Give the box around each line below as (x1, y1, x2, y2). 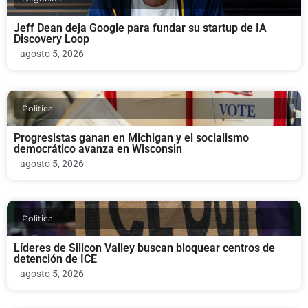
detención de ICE (14, 252, 97, 266)
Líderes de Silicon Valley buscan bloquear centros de (14, 241, 275, 255)
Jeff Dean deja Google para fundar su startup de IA (14, 21, 267, 35)
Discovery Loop (14, 32, 89, 46)
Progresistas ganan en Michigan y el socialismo (14, 131, 249, 145)
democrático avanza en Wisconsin (14, 142, 182, 156)
